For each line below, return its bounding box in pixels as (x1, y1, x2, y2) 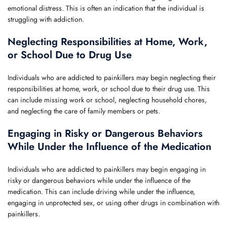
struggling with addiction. (8, 14, 84, 24)
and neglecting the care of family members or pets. (8, 106, 160, 116)
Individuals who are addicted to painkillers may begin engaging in (8, 164, 206, 174)
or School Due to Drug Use (8, 48, 132, 62)
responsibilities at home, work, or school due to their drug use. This (8, 84, 210, 94)
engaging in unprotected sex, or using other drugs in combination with (8, 198, 219, 208)
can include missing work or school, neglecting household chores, (8, 95, 207, 105)
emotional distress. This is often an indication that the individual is (8, 3, 204, 13)
